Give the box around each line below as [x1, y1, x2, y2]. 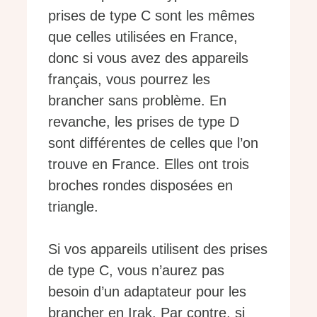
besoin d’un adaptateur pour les [48, 284, 246, 300]
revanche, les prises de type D [48, 114, 239, 130]
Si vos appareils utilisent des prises [48, 241, 267, 258]
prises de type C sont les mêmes [48, 8, 255, 24]
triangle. [48, 199, 98, 215]
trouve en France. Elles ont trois [48, 156, 249, 173]
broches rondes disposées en [48, 178, 233, 194]
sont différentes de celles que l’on [48, 135, 258, 151]
